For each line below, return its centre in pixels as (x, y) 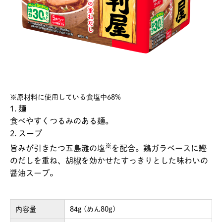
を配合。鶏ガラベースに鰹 (159, 148)
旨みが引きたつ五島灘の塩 (57, 148)
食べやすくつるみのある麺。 (61, 121)
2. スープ (26, 133)
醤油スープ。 (34, 173)
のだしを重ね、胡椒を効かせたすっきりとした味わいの (109, 160)
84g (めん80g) (93, 209)
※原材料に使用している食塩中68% (65, 97)
